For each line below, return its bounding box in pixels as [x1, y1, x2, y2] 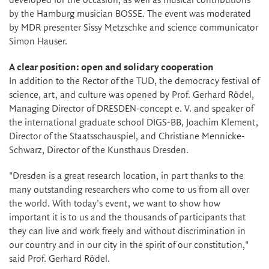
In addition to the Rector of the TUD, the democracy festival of [9, 76, 259, 87]
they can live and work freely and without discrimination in [9, 226, 246, 237]
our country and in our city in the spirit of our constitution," [9, 240, 249, 251]
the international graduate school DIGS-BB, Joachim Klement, [9, 118, 258, 128]
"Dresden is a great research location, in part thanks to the [9, 171, 244, 182]
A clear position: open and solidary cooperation [9, 62, 214, 73]
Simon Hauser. [9, 37, 67, 47]
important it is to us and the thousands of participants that [9, 213, 246, 223]
